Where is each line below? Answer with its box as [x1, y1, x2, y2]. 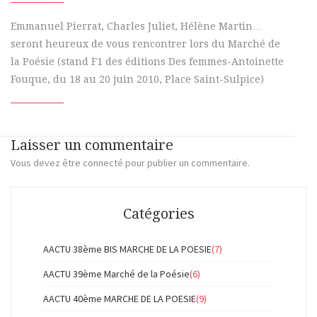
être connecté [62, 156, 123, 169]
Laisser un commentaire [11, 137, 173, 154]
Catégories [122, 205, 195, 222]
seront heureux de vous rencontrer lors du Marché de [11, 38, 280, 50]
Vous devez [11, 156, 62, 169]
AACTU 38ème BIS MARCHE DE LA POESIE [43, 243, 212, 255]
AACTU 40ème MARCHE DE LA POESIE [43, 292, 196, 305]
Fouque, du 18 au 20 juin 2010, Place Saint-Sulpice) [11, 74, 264, 85]
